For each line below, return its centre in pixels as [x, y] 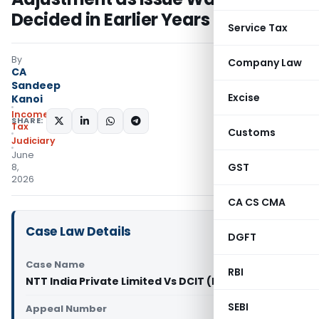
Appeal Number [66, 309]
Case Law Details [79, 231]
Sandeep [36, 85]
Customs [252, 132]
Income [30, 114]
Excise [244, 98]
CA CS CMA [257, 202]
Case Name [55, 265]
